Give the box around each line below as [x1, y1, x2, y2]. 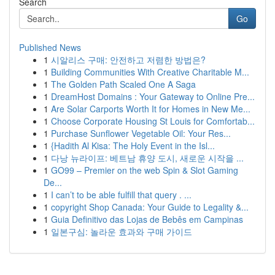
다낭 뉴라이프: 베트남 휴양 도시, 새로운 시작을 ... [51, 152, 244, 164]
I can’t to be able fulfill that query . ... [51, 188, 192, 201]
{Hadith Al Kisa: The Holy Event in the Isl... [51, 139, 215, 152]
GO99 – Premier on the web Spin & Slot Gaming [51, 164, 238, 176]
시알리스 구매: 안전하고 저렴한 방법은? [51, 53, 206, 66]
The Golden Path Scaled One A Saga [51, 78, 196, 90]
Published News [19, 41, 81, 53]
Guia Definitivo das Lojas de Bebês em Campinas [51, 213, 243, 225]
